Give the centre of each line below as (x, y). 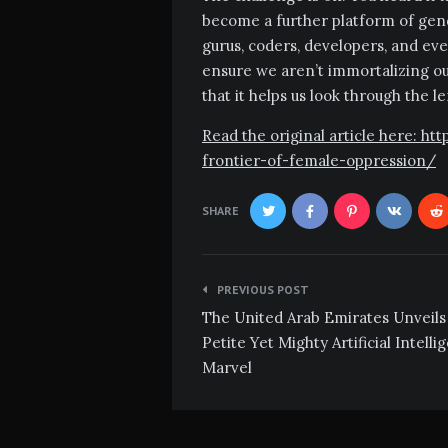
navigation (264, 315)
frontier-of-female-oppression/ (319, 160)
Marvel (227, 367)
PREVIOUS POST (263, 289)
